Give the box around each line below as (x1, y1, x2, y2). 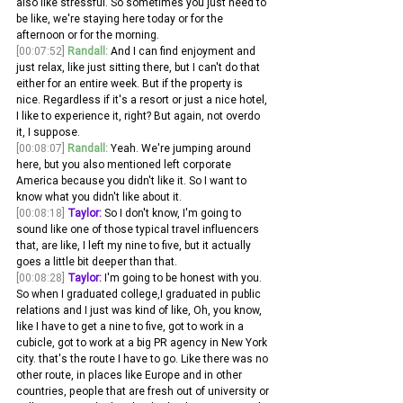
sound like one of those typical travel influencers (16, 222, 262, 237)
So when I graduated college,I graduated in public (16, 287, 264, 301)
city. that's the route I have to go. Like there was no (16, 352, 271, 366)
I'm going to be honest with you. (102, 271, 264, 285)
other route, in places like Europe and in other (16, 368, 245, 382)
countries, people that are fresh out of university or (16, 384, 272, 399)
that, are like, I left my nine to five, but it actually (16, 238, 254, 253)
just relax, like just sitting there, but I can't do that (16, 60, 263, 75)
